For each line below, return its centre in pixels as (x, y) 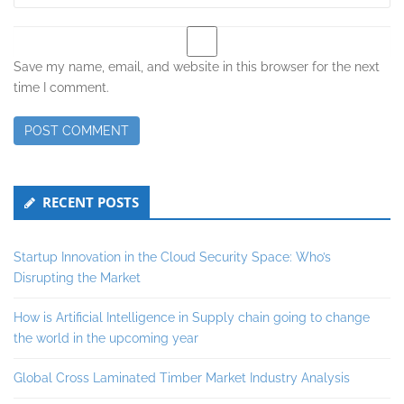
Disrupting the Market (77, 277)
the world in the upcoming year (106, 338)
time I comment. (61, 87)
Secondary (66, 191)
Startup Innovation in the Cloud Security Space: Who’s (172, 257)
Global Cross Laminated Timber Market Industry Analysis (182, 377)
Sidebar (52, 215)
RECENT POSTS (91, 202)
